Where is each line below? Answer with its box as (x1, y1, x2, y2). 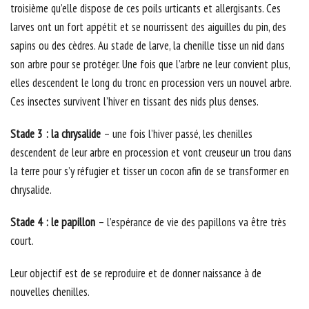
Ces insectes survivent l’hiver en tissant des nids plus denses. (10, 94, 259, 110)
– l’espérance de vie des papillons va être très (95, 215, 286, 230)
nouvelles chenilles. (10, 284, 90, 300)
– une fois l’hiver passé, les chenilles (103, 126, 252, 142)
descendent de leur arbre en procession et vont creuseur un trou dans (10, 145, 292, 161)
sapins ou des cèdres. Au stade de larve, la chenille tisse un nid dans (10, 38, 285, 54)
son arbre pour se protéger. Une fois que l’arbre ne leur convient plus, (10, 57, 290, 72)
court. (10, 233, 34, 249)
